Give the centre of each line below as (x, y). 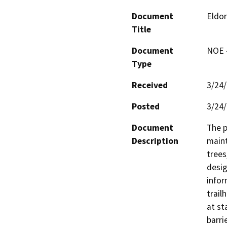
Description (155, 141)
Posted (146, 106)
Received (150, 85)
